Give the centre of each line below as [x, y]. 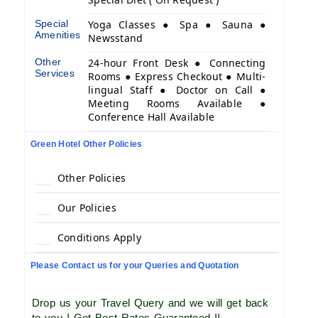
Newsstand [116, 38]
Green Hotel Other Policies [87, 144]
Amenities [58, 35]
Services [55, 73]
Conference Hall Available [152, 117]
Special [52, 23]
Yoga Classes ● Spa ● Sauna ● [177, 24]
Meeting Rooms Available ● [177, 103]
